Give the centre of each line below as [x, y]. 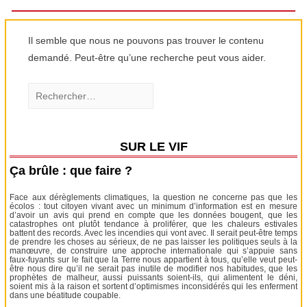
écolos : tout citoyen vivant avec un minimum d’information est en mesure [153, 206]
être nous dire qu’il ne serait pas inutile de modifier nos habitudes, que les [153, 268]
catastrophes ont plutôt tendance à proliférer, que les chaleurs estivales [153, 224]
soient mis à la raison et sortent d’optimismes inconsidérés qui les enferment [153, 286]
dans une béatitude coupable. [65, 295]
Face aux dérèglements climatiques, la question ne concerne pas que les [153, 197]
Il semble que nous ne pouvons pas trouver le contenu [146, 41]
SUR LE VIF [153, 146]
